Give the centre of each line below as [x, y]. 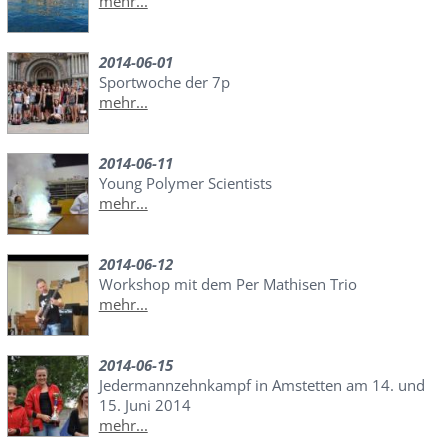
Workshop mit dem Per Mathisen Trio [227, 284]
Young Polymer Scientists [185, 183]
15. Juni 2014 [144, 405]
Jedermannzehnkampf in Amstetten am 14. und [261, 385]
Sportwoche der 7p [164, 82]
